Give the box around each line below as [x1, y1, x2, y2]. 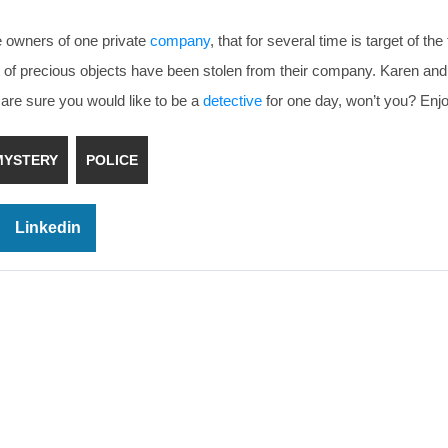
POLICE [86, 152, 138, 168]
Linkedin [15, 219, 81, 236]
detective [203, 92, 262, 109]
